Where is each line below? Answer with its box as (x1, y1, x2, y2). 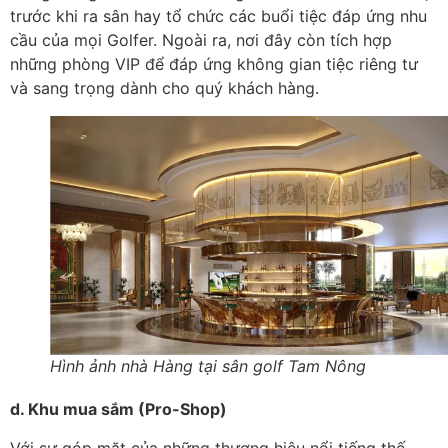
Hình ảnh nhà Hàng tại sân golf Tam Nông (50, 356, 366, 377)
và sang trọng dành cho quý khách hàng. (10, 77, 319, 98)
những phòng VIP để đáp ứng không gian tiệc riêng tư (10, 53, 418, 74)
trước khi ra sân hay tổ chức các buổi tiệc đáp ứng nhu (10, 5, 427, 26)
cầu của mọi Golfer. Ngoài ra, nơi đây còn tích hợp (10, 29, 392, 50)
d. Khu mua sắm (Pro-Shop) (10, 399, 227, 420)
